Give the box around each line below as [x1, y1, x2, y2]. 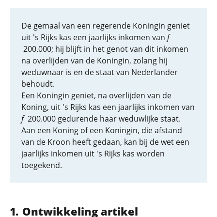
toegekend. [21, 160, 62, 170]
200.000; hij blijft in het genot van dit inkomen [21, 44, 188, 54]
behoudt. [21, 78, 55, 89]
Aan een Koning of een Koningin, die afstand [21, 125, 182, 136]
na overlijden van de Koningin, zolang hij [21, 55, 168, 66]
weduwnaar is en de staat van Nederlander [21, 67, 178, 77]
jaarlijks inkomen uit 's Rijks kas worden [21, 148, 165, 159]
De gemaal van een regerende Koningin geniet [21, 20, 190, 31]
